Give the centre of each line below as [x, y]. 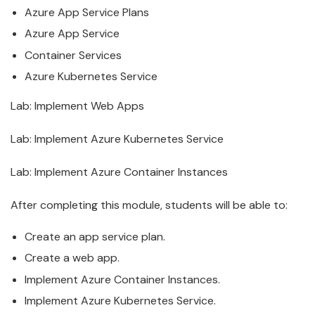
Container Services [73, 55]
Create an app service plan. [95, 236]
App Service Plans [102, 12]
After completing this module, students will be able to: [149, 205]
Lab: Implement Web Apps [77, 105]
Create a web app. [72, 258]
